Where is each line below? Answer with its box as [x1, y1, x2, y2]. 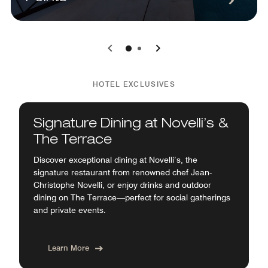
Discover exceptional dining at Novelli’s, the [33, 155, 197, 165]
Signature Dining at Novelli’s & [33, 118, 229, 131]
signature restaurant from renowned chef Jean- [33, 167, 212, 177]
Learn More [48, 243, 89, 252]
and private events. [33, 205, 106, 215]
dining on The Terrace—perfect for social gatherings [33, 193, 230, 202]
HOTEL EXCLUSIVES [93, 80, 175, 89]
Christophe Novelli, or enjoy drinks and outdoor [33, 180, 211, 190]
